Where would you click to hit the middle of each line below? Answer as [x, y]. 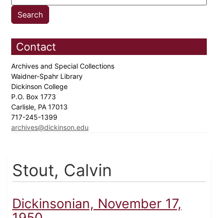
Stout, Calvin [62, 170]
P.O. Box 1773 [35, 97]
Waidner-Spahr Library [48, 76]
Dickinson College [40, 87]
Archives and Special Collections [64, 66]
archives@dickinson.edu [50, 127]
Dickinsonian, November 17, [97, 204]
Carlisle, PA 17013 [40, 107]
